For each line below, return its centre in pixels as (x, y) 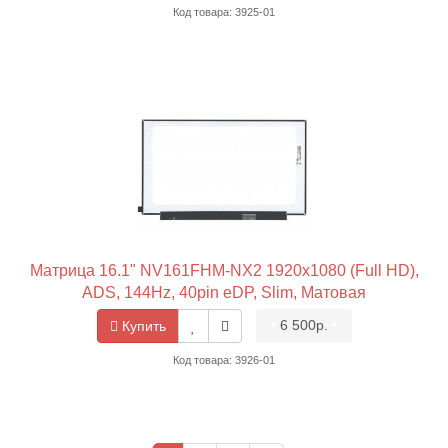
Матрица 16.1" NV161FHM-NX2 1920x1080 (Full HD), (224, 271)
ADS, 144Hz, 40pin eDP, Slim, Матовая (224, 293)
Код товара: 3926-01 (224, 360)
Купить (141, 326)
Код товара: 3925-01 (224, 12)
